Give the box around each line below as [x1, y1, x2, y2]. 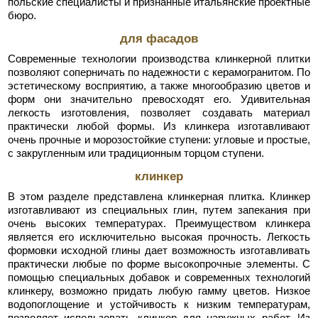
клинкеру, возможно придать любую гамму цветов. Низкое [7, 284, 311, 297]
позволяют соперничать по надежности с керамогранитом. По [7, 65, 311, 78]
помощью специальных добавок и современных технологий [7, 270, 311, 283]
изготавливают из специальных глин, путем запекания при [7, 203, 311, 216]
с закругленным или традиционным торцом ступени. [7, 146, 264, 159]
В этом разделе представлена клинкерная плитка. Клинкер [7, 190, 311, 202]
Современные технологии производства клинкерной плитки [7, 52, 311, 65]
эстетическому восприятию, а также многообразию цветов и [7, 79, 311, 92]
